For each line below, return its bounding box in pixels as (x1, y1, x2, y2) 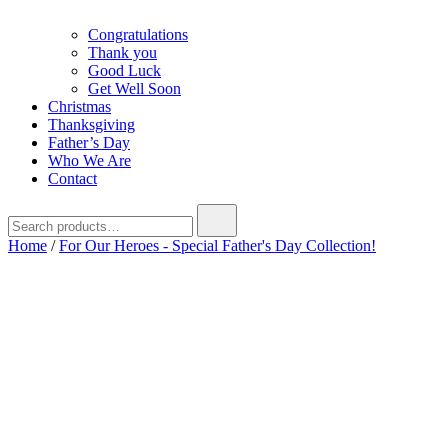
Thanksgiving (48, 116, 135, 133)
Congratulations (88, 26, 188, 43)
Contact (48, 170, 97, 187)
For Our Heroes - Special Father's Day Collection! (59, 237, 376, 254)
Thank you (88, 44, 157, 61)
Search (7, 203, 50, 220)
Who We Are (48, 152, 131, 169)
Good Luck (88, 62, 161, 79)
